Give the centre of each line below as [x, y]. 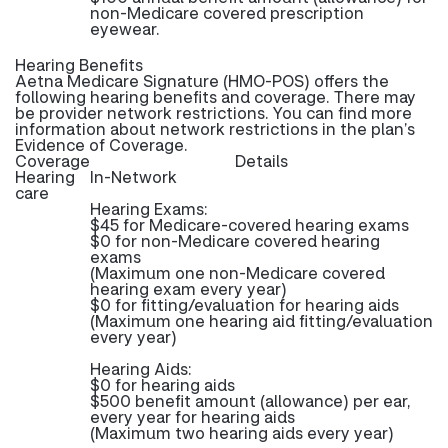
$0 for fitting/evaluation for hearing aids [244, 304]
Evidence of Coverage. [101, 144]
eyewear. [125, 28]
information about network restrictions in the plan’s [215, 128]
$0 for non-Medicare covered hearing [235, 240]
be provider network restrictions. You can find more [213, 112]
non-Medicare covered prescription [227, 12]
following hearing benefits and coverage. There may [215, 96]
